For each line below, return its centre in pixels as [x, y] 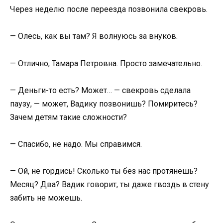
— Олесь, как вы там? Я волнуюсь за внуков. [94, 36]
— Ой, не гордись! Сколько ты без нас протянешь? [104, 171]
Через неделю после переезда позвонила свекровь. [109, 9]
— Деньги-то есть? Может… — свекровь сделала [100, 90]
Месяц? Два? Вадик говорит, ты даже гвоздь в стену [110, 185]
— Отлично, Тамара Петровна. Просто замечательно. [106, 63]
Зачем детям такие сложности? [68, 117]
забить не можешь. [46, 198]
